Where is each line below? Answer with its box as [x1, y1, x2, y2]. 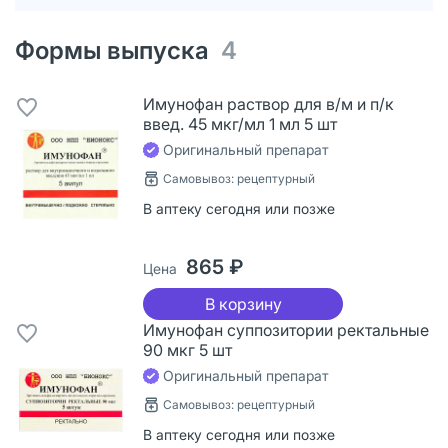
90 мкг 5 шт [143, 339, 232, 360]
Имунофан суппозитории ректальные [143, 319, 429, 340]
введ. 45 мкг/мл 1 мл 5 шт [143, 113, 337, 134]
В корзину [204, 293, 282, 314]
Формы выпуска [15, 35, 221, 65]
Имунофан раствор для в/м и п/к [143, 93, 394, 114]
